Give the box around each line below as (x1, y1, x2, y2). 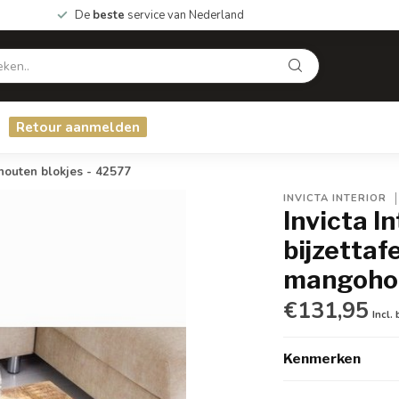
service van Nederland (125, 7, 244, 23)
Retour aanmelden (16, 118, 140, 136)
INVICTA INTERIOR (283, 191, 387, 205)
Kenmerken (283, 350, 362, 367)
